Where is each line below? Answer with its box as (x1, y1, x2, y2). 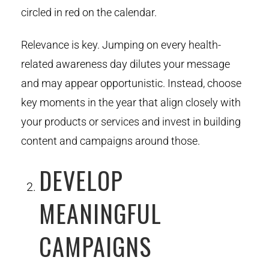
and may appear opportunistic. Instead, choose (21, 76, 241, 89)
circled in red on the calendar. (21, 5, 157, 19)
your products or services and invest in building (21, 115, 241, 128)
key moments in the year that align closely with (21, 95, 241, 109)
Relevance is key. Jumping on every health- (21, 38, 221, 51)
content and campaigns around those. (21, 134, 200, 147)
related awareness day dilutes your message (21, 57, 230, 70)
